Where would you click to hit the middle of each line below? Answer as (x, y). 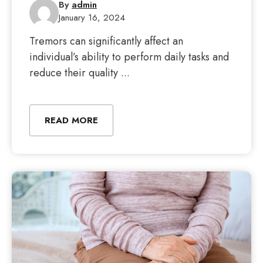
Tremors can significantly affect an (106, 41)
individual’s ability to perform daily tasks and (129, 57)
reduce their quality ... (80, 73)
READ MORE (71, 120)
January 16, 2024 (92, 18)
